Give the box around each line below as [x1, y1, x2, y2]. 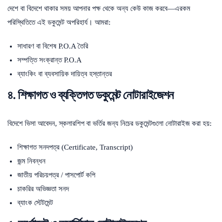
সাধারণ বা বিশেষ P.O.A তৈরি [17, 42, 88, 50]
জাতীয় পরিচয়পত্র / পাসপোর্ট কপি [17, 170, 95, 179]
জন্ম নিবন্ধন [17, 157, 46, 165]
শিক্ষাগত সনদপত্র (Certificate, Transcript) [17, 143, 133, 151]
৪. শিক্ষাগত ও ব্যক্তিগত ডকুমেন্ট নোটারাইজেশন [7, 88, 173, 102]
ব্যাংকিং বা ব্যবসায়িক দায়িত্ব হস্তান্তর [17, 69, 112, 78]
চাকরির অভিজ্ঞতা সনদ [17, 184, 69, 193]
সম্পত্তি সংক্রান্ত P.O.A [17, 55, 82, 64]
